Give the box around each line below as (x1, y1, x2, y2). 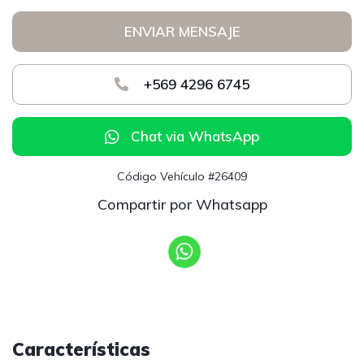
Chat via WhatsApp (131, 128, 259, 145)
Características (12, 338, 150, 361)
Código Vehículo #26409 (117, 169, 247, 184)
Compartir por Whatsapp (97, 195, 267, 214)
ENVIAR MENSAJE (123, 23, 240, 40)
